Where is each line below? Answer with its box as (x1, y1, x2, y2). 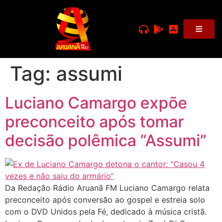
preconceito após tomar (5, 112, 184, 131)
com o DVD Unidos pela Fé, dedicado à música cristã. (5, 207, 207, 217)
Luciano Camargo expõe (5, 93, 187, 112)
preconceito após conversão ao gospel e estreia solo (5, 195, 205, 205)
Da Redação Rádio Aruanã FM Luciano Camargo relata (5, 183, 210, 193)
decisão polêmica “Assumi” (5, 131, 207, 150)
